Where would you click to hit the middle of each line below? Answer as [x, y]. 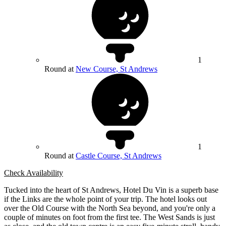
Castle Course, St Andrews [119, 156]
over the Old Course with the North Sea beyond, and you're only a [110, 208]
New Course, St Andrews [117, 69]
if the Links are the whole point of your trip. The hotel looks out [105, 199]
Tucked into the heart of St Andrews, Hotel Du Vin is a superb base [111, 190]
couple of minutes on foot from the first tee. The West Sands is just [109, 217]
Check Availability [34, 173]
